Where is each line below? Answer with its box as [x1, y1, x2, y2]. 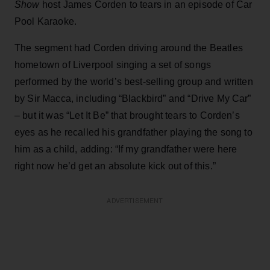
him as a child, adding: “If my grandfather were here [14, 143, 237, 154]
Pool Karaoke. [14, 16, 77, 27]
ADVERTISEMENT [107, 197, 163, 204]
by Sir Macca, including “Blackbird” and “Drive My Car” [14, 93, 251, 104]
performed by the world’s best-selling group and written [14, 76, 253, 87]
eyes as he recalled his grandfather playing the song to [14, 127, 253, 137]
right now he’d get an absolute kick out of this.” [14, 160, 216, 171]
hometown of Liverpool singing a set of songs [14, 59, 212, 70]
